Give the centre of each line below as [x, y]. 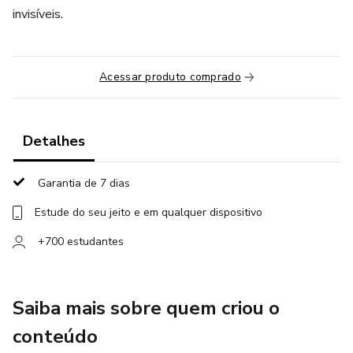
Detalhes [54, 141]
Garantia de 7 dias [84, 183]
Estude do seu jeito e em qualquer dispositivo [149, 212]
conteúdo [55, 336]
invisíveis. [38, 14]
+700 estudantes [81, 242]
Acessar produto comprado [170, 77]
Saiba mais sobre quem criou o [146, 308]
